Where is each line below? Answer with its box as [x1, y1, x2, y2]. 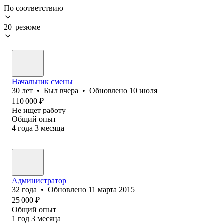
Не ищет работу [12, 106, 66, 114]
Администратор [12, 176, 66, 185]
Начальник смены [12, 77, 73, 86]
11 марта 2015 [88, 185, 135, 194]
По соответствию [4, 3, 63, 12]
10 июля [129, 86, 157, 95]
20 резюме [4, 22, 40, 31]
